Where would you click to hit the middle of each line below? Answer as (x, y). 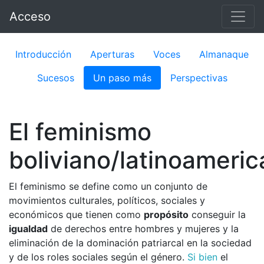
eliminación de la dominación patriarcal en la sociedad (130, 243)
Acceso (30, 16)
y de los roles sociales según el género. (98, 257)
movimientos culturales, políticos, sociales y (107, 200)
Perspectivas (199, 78)
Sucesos (55, 78)
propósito (166, 214)
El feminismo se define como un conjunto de (108, 186)
